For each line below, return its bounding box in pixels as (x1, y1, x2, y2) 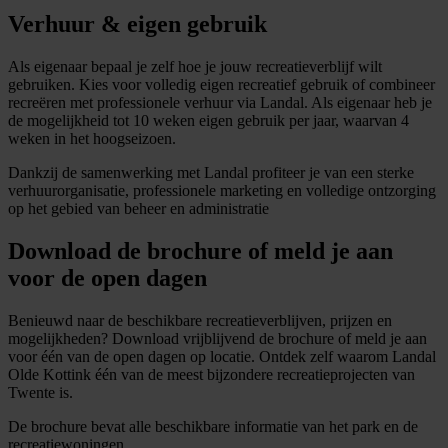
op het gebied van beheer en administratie (8, 199, 269, 217)
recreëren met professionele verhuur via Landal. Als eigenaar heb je (8, 93, 432, 111)
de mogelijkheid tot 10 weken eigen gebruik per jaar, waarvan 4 (8, 111, 409, 129)
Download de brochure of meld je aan (8, 237, 393, 264)
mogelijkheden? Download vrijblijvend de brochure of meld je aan (8, 329, 427, 347)
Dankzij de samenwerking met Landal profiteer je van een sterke (8, 163, 414, 181)
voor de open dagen (8, 264, 207, 291)
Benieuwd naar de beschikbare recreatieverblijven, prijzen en (8, 311, 392, 329)
